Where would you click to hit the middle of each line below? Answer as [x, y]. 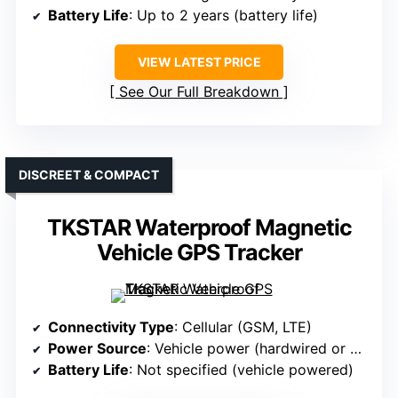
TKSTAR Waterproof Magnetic [199, 228]
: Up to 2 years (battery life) [223, 16]
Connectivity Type [111, 327]
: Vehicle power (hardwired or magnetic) [248, 349]
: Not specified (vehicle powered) [241, 370]
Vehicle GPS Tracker [199, 253]
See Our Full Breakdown [199, 92]
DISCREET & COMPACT [89, 175]
